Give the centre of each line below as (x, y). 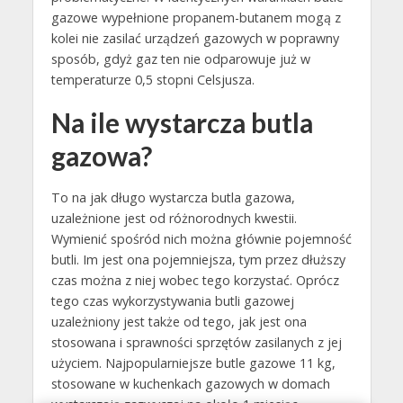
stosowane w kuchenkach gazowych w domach (190, 384)
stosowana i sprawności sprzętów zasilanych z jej (196, 343)
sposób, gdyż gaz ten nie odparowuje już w (180, 59)
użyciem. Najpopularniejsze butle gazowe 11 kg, (193, 363)
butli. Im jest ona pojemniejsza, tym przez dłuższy (198, 260)
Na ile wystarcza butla (182, 123)
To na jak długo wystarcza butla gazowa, (173, 198)
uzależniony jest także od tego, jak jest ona (179, 322)
